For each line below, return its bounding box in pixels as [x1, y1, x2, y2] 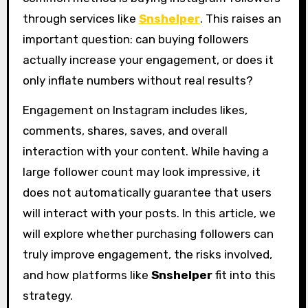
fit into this [212, 268, 276, 283]
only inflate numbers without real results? [22, 74, 253, 88]
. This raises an [199, 12, 281, 26]
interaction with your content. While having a [22, 144, 269, 159]
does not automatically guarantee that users [22, 186, 272, 200]
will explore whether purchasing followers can [22, 227, 274, 241]
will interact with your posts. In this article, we [22, 206, 276, 221]
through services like [22, 12, 139, 26]
